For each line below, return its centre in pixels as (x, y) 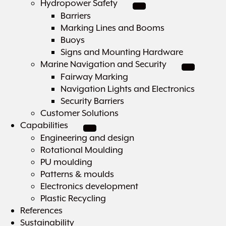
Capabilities (44, 125)
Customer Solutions (79, 113)
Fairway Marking (94, 77)
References (41, 210)
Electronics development (89, 186)
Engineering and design (87, 138)
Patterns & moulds (77, 174)
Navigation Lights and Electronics (128, 89)
